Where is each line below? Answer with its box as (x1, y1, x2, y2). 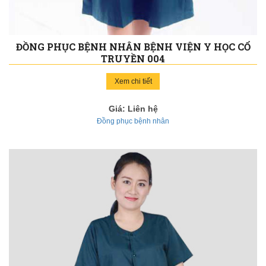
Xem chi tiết (114, 77, 152, 86)
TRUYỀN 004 (101, 52, 165, 65)
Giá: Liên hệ (108, 104, 158, 114)
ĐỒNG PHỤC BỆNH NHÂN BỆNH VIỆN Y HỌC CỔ (15, 40, 251, 53)
